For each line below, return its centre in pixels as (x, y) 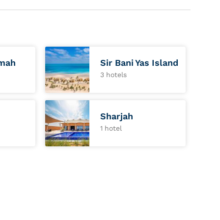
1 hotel (111, 128)
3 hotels (114, 75)
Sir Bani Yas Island (139, 63)
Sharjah (117, 116)
